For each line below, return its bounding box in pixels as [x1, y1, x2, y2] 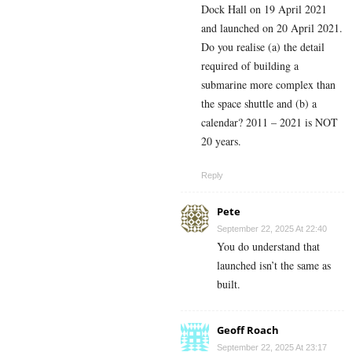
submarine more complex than [201, 76, 335, 92]
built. [217, 276, 240, 291]
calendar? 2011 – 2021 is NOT [201, 114, 338, 130]
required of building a [201, 57, 299, 73]
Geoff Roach [217, 322, 279, 337]
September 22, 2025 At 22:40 [217, 223, 327, 233]
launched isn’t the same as [217, 257, 331, 273]
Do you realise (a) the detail [201, 38, 324, 54]
